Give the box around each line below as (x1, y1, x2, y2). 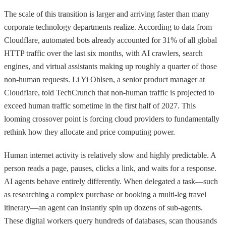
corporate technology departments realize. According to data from (4, 22, 212, 31)
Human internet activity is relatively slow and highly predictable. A (4, 150, 216, 159)
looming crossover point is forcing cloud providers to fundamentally (4, 114, 219, 123)
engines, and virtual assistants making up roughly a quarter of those (4, 62, 217, 71)
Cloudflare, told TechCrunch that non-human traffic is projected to (4, 88, 214, 97)
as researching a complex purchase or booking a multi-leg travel (4, 190, 206, 199)
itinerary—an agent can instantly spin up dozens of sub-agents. (4, 203, 203, 212)
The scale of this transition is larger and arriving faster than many (4, 9, 209, 18)
